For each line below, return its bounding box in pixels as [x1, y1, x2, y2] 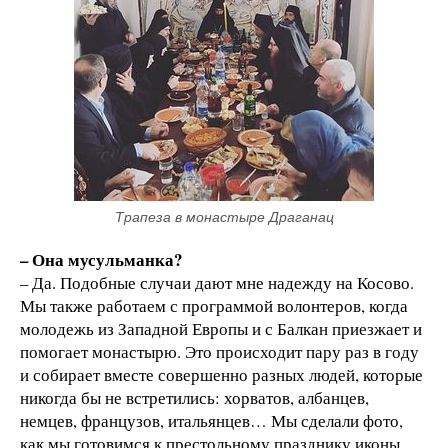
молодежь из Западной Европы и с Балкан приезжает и [20, 317, 422, 341]
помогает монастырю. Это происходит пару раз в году [20, 340, 419, 364]
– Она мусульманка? [20, 247, 182, 273]
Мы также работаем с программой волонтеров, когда [20, 294, 408, 318]
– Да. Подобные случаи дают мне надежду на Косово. [20, 271, 414, 295]
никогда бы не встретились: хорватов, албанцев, [20, 386, 369, 410]
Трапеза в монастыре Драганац [114, 209, 334, 226]
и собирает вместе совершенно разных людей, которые [20, 363, 423, 387]
